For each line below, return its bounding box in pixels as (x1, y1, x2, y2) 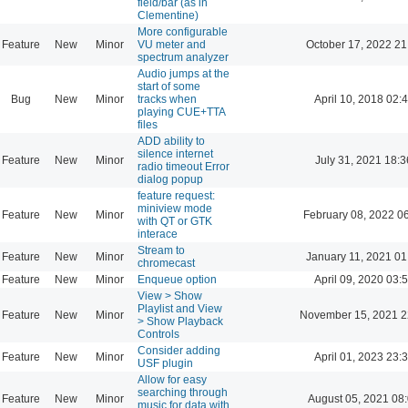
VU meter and (138, 37, 206, 51)
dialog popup (138, 172, 203, 186)
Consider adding (138, 343, 220, 357)
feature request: (138, 189, 215, 202)
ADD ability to (138, 134, 205, 148)
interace (138, 227, 178, 240)
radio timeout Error (138, 159, 229, 173)
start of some (138, 79, 200, 93)
